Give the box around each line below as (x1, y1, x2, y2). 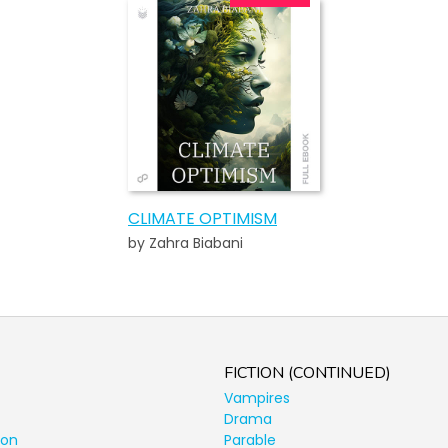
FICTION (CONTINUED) (224, 361, 391, 384)
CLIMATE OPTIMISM (128, 206, 277, 230)
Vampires (224, 387, 290, 408)
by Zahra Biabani (128, 232, 243, 253)
